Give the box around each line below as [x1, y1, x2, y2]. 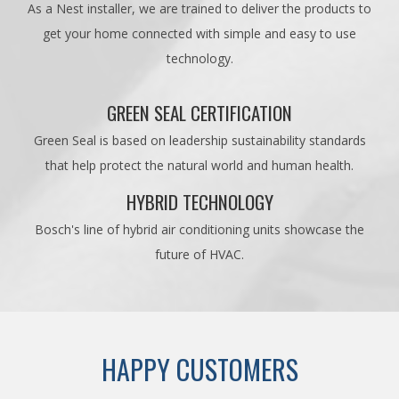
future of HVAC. [155, 246, 244, 264]
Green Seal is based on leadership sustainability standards [33, 132, 366, 150]
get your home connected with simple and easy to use [43, 25, 356, 43]
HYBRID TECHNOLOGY [126, 188, 273, 216]
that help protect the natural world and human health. [45, 157, 354, 175]
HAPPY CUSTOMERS [101, 349, 298, 390]
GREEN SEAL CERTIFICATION [107, 99, 292, 127]
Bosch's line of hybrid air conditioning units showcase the [35, 221, 364, 239]
